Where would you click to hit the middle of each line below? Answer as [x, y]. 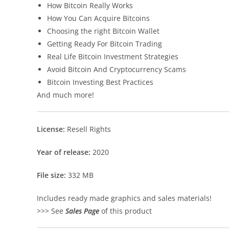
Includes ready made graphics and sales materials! [124, 198]
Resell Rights [89, 129]
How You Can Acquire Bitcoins [98, 18]
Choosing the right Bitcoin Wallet [103, 31]
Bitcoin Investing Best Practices [100, 82]
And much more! [65, 95]
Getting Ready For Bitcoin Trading [105, 44]
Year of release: [64, 152]
